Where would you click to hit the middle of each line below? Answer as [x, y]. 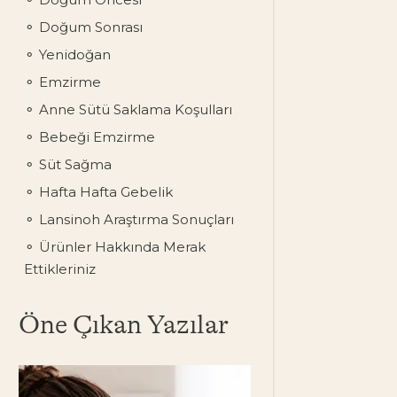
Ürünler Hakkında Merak [120, 247]
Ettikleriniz [59, 269]
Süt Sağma [73, 164]
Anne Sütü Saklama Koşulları [133, 109]
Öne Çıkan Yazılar [123, 325]
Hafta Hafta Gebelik [104, 192]
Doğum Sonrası [89, 27]
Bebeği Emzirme [95, 137]
